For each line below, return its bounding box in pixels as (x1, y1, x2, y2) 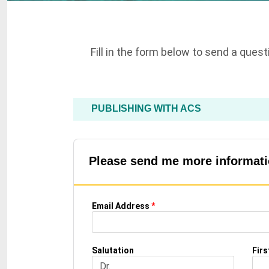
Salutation (91, 246, 134, 255)
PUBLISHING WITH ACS (91, 103, 201, 113)
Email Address (91, 201, 150, 211)
